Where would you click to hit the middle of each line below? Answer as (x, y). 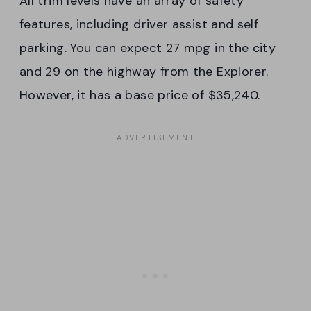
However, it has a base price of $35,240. (140, 95)
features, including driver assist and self (139, 25)
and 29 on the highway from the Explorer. (144, 72)
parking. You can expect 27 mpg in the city (148, 48)
